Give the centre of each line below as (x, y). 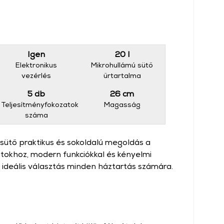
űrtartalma (122, 75)
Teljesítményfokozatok (40, 104)
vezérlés (36, 75)
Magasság (122, 104)
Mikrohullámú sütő (122, 65)
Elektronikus (36, 65)
